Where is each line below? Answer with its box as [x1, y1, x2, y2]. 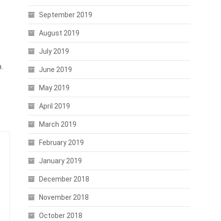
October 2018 [38, 212, 82, 220]
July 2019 [38, 47, 69, 55]
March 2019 [38, 120, 76, 128]
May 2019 [38, 84, 70, 92]
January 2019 [38, 157, 82, 165]
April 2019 [38, 102, 70, 110]
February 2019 [38, 139, 84, 147]
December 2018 [38, 175, 89, 183]
